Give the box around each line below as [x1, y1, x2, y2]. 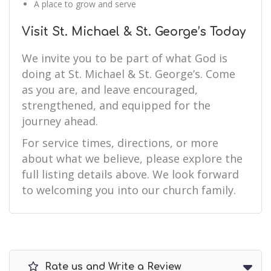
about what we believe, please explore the [22, 151, 243, 166]
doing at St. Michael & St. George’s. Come [22, 67, 235, 81]
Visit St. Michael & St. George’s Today [22, 25, 246, 38]
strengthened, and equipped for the [22, 98, 211, 113]
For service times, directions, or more [22, 135, 218, 150]
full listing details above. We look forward [22, 167, 239, 181]
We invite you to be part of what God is [22, 51, 227, 65]
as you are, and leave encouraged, [22, 82, 198, 97]
